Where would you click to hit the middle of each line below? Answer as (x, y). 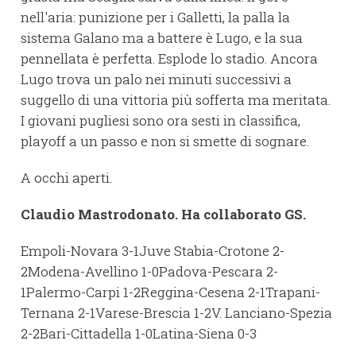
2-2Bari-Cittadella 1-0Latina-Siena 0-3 (139, 333)
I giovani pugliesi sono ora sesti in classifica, (161, 120)
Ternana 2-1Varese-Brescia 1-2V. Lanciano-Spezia (176, 312)
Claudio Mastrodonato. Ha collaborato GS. (163, 214)
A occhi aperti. (66, 177)
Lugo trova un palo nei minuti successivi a (156, 79)
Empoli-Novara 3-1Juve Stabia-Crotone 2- (153, 250)
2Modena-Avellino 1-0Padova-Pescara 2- (149, 271)
